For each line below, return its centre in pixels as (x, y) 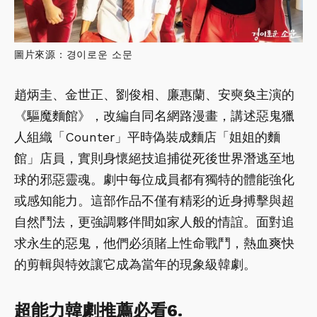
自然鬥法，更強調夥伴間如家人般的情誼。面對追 (154, 221)
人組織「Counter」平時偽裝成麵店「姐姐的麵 (147, 137)
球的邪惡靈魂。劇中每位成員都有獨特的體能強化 (154, 179)
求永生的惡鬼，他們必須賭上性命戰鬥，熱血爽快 (154, 243)
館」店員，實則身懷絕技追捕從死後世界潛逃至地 (154, 158)
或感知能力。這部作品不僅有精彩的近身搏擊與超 (154, 200)
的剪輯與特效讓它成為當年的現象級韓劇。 (135, 264)
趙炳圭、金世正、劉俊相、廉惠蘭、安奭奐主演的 (154, 94)
